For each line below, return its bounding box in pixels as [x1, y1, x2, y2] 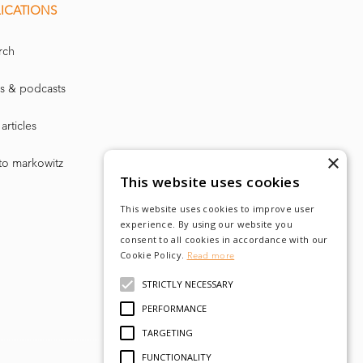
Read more [186, 250, 235, 261]
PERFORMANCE [142, 302, 207, 314]
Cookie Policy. [120, 249, 185, 261]
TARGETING [142, 327, 193, 339]
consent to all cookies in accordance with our [120, 233, 328, 246]
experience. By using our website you [120, 218, 293, 230]
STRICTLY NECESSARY [142, 278, 233, 290]
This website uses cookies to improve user [120, 203, 315, 215]
